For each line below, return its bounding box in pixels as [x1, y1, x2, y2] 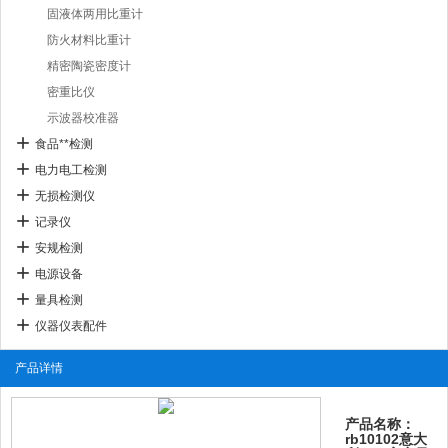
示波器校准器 [47, 111, 119, 125]
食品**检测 [35, 137, 93, 151]
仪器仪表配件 [35, 319, 107, 333]
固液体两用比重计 [47, 7, 143, 21]
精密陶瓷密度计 [47, 59, 131, 73]
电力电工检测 [35, 163, 107, 177]
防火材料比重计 [47, 33, 131, 47]
